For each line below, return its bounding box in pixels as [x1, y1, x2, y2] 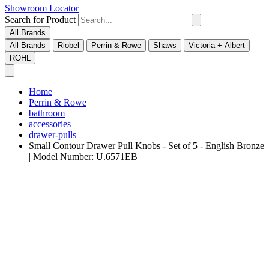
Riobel [58, 41, 79, 50]
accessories [29, 119, 71, 130]
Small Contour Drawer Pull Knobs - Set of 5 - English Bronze [29, 141, 264, 151]
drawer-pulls [29, 130, 76, 141]
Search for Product [5, 14, 76, 25]
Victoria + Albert [189, 41, 245, 50]
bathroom [29, 108, 65, 119]
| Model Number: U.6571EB [29, 151, 138, 162]
